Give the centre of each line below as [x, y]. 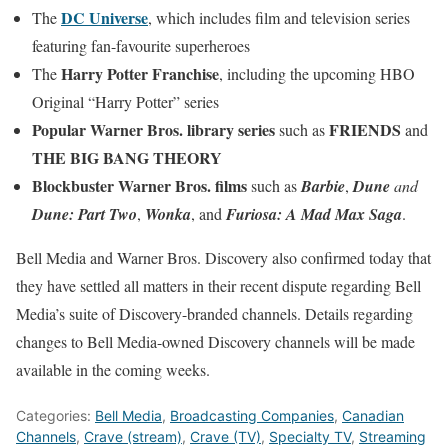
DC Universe [104, 17]
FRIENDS [365, 129]
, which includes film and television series [279, 17]
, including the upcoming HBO [317, 73]
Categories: [55, 415]
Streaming [392, 436]
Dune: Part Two [84, 214]
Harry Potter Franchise [140, 73]
